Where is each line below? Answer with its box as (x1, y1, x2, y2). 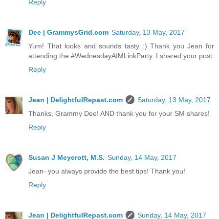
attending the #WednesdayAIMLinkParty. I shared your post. (28, 51, 214, 60)
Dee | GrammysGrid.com (28, 28, 109, 36)
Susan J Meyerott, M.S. (28, 153, 105, 161)
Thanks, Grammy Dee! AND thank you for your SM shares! (28, 109, 210, 117)
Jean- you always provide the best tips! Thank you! (28, 167, 185, 175)
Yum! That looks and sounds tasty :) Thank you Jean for (28, 42, 214, 50)
